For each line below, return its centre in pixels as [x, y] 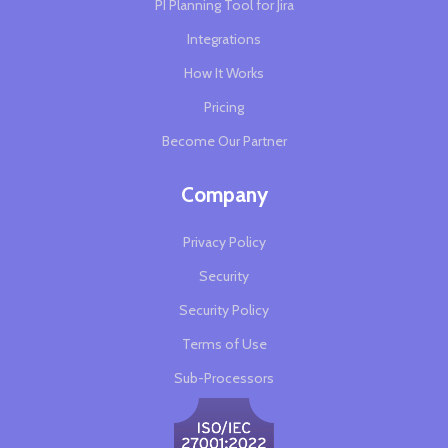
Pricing [224, 107]
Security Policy [224, 310]
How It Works [224, 73]
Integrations [224, 39]
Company [224, 195]
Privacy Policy [224, 242]
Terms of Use [224, 344]
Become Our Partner [224, 141]
